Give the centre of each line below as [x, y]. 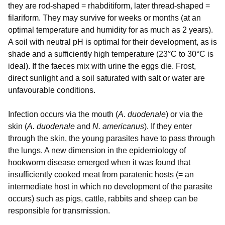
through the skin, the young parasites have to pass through [111, 138]
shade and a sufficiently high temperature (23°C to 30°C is [111, 54]
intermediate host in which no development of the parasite [110, 186]
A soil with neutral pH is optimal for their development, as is [113, 42]
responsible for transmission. [59, 210]
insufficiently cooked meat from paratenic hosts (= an [101, 174]
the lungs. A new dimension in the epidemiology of [97, 150]
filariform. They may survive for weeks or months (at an [104, 18]
